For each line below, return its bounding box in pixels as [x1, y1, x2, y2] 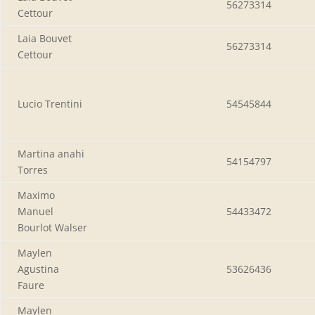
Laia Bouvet [18, 31, 72, 45]
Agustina [18, 262, 59, 276]
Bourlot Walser [18, 220, 87, 234]
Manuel [18, 204, 53, 218]
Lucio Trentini [18, 96, 82, 110]
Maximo [18, 188, 55, 202]
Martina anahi [18, 146, 84, 160]
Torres [18, 162, 48, 176]
